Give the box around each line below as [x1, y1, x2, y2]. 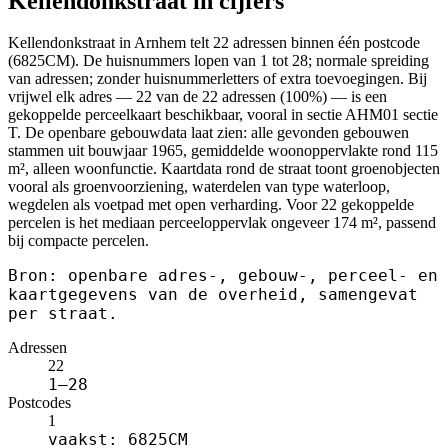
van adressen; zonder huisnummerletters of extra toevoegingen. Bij [8, 70, 427, 88]
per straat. [8, 304, 118, 324]
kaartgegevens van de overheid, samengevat [8, 285, 418, 305]
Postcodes [8, 394, 71, 412]
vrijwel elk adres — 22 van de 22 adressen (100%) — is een [8, 88, 387, 106]
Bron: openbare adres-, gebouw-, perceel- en [8, 266, 438, 286]
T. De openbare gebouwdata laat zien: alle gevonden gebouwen [8, 124, 409, 142]
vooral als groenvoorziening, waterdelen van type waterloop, [8, 178, 390, 196]
